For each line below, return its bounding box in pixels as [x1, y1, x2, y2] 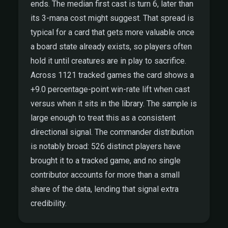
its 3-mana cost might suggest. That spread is [31, 13, 194, 23]
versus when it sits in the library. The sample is [31, 99, 197, 108]
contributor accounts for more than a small [31, 170, 180, 180]
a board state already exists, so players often [31, 42, 192, 51]
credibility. [31, 198, 67, 208]
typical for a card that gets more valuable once [31, 27, 194, 37]
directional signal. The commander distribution [31, 127, 194, 137]
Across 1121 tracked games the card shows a [31, 70, 194, 80]
